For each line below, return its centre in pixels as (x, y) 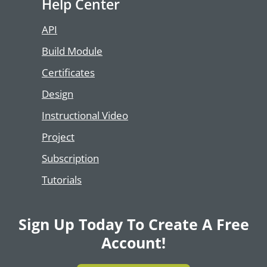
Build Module (72, 51)
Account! (133, 243)
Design (58, 94)
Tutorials (62, 180)
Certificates (68, 73)
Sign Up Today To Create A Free (133, 224)
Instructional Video (85, 116)
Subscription (70, 159)
